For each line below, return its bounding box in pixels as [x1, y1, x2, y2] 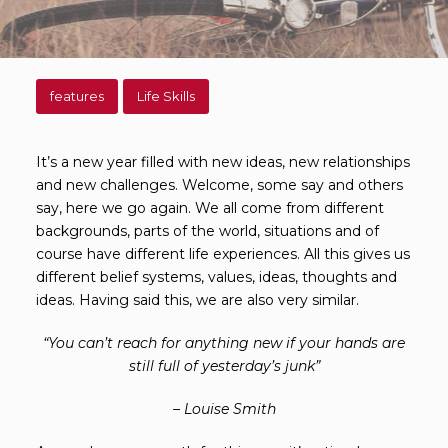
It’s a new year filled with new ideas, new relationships [36, 152, 410, 171]
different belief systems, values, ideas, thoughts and [36, 267, 397, 286]
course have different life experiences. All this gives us [36, 244, 410, 263]
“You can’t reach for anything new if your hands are [43, 333, 405, 352]
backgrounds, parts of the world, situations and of [36, 221, 379, 240]
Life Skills [136, 87, 195, 104]
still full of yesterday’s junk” [128, 356, 320, 375]
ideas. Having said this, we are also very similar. [36, 290, 359, 309]
